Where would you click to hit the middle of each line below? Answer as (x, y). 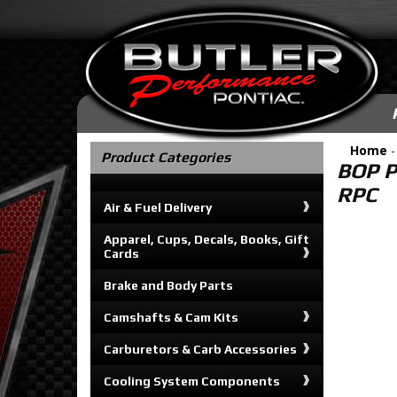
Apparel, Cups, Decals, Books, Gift (206, 239)
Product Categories (166, 157)
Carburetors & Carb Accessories (200, 349)
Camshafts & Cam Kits (171, 317)
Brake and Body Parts (168, 285)
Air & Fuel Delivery (158, 207)
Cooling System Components (192, 381)
